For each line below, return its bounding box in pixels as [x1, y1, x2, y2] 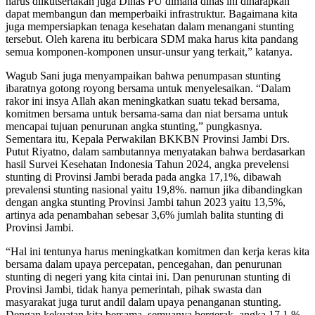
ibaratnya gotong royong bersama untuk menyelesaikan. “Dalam [6, 82, 290, 94]
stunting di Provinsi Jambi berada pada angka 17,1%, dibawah [6, 170, 281, 183]
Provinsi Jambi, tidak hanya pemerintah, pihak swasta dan [6, 283, 262, 295]
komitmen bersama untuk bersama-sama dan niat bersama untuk [6, 107, 288, 120]
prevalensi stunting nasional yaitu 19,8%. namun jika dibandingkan [6, 183, 302, 195]
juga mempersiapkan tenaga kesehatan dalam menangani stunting [6, 20, 294, 32]
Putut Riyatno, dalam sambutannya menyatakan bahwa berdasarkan [6, 145, 305, 157]
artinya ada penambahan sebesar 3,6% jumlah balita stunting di [6, 208, 283, 221]
